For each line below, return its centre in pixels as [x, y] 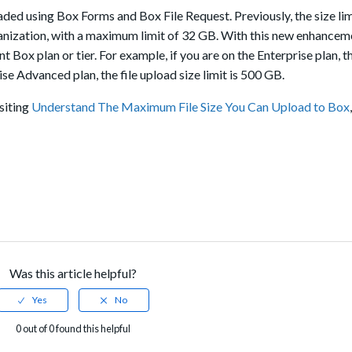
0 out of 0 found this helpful [73, 329]
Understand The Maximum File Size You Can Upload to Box [191, 107]
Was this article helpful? [73, 273]
